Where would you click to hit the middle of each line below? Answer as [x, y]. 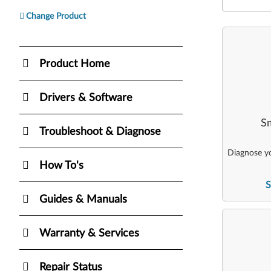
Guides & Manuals [83, 199]
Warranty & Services [89, 233]
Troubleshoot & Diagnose [100, 132]
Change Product [56, 16]
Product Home [75, 64]
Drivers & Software [86, 98]
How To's [61, 165]
